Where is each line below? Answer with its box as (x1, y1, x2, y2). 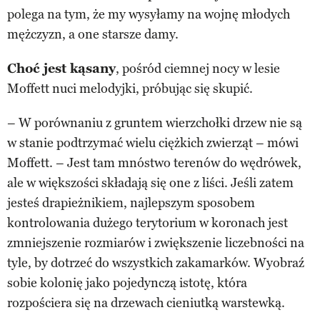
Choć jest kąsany (7, 60, 116, 76)
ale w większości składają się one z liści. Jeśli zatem (7, 174, 294, 191)
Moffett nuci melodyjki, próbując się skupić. (7, 80, 253, 96)
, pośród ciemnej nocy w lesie (116, 60, 280, 76)
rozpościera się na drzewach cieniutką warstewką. (7, 294, 285, 311)
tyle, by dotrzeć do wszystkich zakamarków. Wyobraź (7, 254, 304, 271)
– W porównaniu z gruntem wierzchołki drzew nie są (7, 114, 302, 131)
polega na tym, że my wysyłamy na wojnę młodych (7, 6, 290, 22)
